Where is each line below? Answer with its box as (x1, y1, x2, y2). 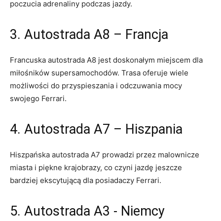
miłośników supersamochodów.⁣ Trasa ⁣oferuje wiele (10, 68, 188, 77)
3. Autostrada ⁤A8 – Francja (10, 26, 168, 42)
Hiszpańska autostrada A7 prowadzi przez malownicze (10, 149, 199, 159)
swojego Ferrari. (10, 93, 67, 103)
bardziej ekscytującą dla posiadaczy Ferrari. (10, 175, 161, 185)
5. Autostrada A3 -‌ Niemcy (10, 203, 165, 219)
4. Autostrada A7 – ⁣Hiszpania (10, 121, 183, 137)
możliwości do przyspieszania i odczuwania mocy (10, 80, 182, 90)
